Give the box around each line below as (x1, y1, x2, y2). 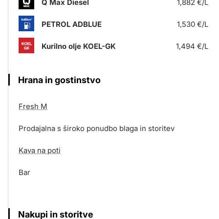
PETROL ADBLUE (42, 20, 102, 29)
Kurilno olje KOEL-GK (42, 42, 116, 51)
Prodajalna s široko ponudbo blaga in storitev (19, 124, 175, 133)
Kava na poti (19, 146, 61, 155)
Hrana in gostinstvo (18, 75, 101, 85)
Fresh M (19, 102, 47, 111)
